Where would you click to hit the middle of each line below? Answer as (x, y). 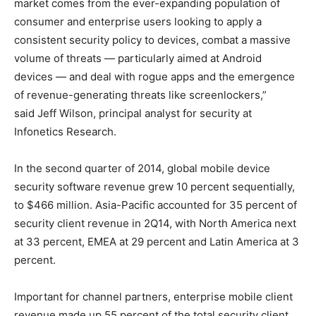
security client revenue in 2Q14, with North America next (155, 223)
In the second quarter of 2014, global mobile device (142, 168)
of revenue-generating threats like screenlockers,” (140, 95)
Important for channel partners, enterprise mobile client (153, 296)
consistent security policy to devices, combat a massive (152, 39)
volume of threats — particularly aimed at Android (138, 58)
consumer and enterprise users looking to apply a (138, 21)
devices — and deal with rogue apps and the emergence (154, 76)
